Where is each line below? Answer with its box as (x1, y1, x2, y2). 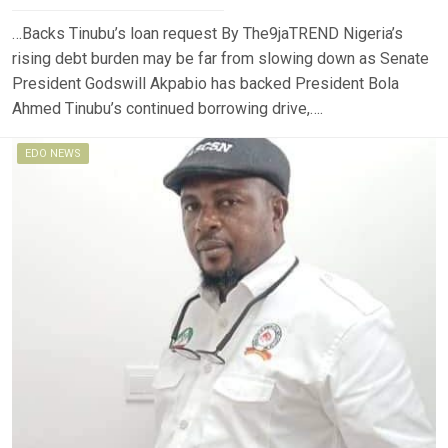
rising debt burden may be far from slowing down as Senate (12, 48, 429, 68)
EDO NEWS (25, 146, 81, 160)
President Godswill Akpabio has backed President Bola (12, 73, 399, 93)
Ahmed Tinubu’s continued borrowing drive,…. (12, 98, 323, 118)
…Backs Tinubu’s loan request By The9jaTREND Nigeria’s (12, 23, 403, 43)
